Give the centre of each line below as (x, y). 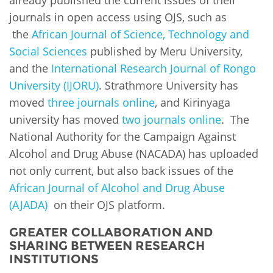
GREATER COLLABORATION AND (111, 232)
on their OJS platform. (106, 204)
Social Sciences (48, 51)
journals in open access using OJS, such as (118, 17)
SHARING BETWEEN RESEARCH (107, 245)
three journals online (101, 102)
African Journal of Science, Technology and (140, 34)
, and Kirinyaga (193, 102)
